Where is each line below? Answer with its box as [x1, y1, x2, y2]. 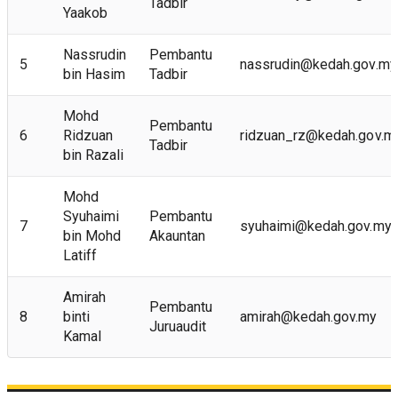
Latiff [62, 247, 97, 265]
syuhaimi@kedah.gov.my [239, 218, 392, 235]
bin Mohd [62, 227, 121, 245]
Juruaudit [148, 318, 207, 336]
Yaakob [62, 4, 107, 22]
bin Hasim [62, 66, 126, 84]
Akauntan [148, 227, 205, 245]
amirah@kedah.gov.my [239, 308, 378, 326]
